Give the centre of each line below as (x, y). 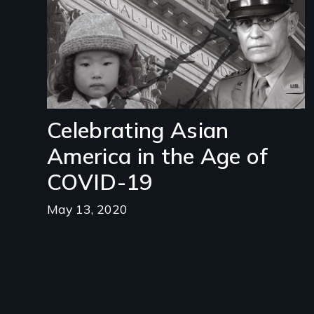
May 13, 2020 (88, 209)
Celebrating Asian (138, 130)
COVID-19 (100, 182)
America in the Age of (158, 156)
